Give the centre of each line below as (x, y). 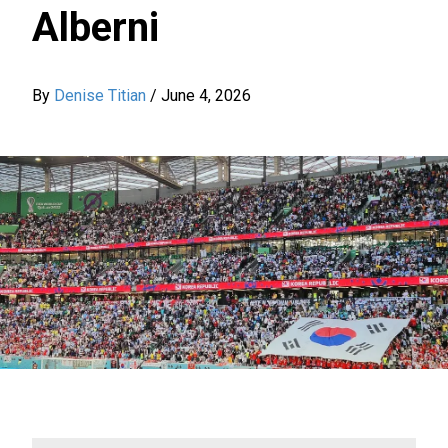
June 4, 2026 (206, 95)
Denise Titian (100, 95)
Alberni (95, 27)
